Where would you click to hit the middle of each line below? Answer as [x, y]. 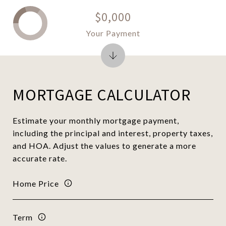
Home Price [36, 183]
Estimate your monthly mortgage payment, [96, 120]
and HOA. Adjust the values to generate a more [104, 146]
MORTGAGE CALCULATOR [102, 95]
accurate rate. [40, 158]
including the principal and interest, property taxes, [113, 133]
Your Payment [113, 33]
